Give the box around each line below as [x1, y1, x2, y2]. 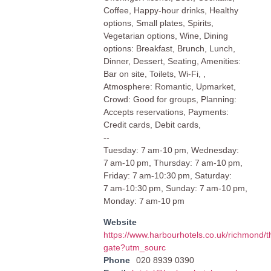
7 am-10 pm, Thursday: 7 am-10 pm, [103, 157, 243, 168]
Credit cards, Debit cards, [103, 119, 201, 129]
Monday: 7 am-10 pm [103, 195, 184, 206]
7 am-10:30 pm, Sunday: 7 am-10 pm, [103, 183, 247, 193]
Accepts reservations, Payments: [103, 106, 229, 117]
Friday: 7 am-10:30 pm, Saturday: [103, 170, 232, 180]
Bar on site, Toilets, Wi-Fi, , [103, 68, 206, 79]
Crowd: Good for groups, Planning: [103, 94, 237, 104]
